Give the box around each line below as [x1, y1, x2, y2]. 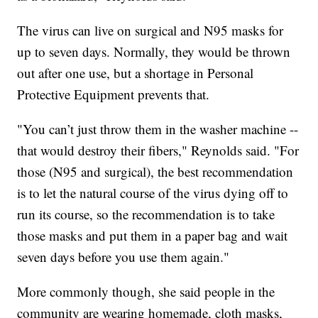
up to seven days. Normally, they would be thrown [17, 43, 291, 61]
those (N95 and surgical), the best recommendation [17, 163, 294, 181]
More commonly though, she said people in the [17, 283, 275, 301]
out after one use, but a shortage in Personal [17, 64, 254, 82]
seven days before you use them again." [17, 248, 230, 266]
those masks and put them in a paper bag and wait [17, 226, 288, 245]
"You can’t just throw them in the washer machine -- [17, 120, 299, 138]
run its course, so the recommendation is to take [17, 205, 275, 224]
